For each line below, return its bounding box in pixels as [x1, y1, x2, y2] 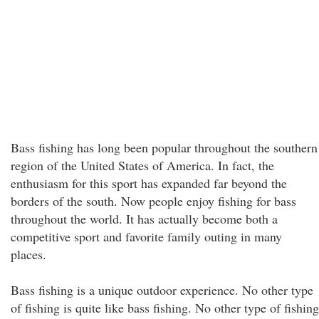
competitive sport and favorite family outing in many [11, 228, 282, 245]
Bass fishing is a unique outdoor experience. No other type [11, 281, 313, 298]
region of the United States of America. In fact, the [11, 157, 274, 174]
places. [11, 246, 46, 263]
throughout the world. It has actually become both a [11, 210, 278, 227]
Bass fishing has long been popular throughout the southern [11, 139, 318, 156]
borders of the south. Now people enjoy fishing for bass [11, 192, 296, 209]
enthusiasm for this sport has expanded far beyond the [11, 174, 287, 192]
